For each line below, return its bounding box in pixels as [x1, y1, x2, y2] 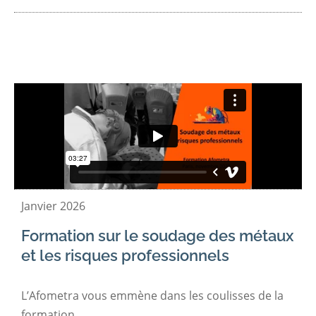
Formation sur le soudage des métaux [21, 226, 293, 245]
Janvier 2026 [21, 197, 85, 214]
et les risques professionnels [21, 245, 229, 265]
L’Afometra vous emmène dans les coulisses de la [21, 287, 284, 303]
